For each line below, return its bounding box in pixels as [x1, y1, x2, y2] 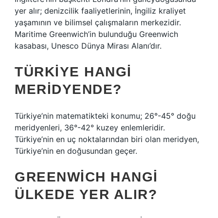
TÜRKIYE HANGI [15, 64, 132, 79]
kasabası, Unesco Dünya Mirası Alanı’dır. [15, 41, 162, 51]
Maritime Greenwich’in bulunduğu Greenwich [15, 29, 178, 39]
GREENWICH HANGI [15, 169, 158, 184]
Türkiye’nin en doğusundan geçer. [15, 146, 137, 156]
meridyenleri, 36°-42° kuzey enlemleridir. [15, 123, 165, 132]
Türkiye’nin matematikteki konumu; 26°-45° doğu [15, 111, 196, 121]
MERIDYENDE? [15, 82, 122, 97]
